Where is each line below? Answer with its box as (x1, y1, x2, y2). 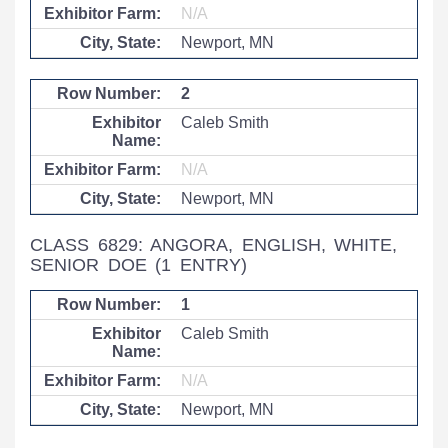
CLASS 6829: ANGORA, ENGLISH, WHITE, (30, 235, 398, 255)
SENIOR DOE (30, 255, 156, 275)
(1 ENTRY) (155, 255, 247, 275)
